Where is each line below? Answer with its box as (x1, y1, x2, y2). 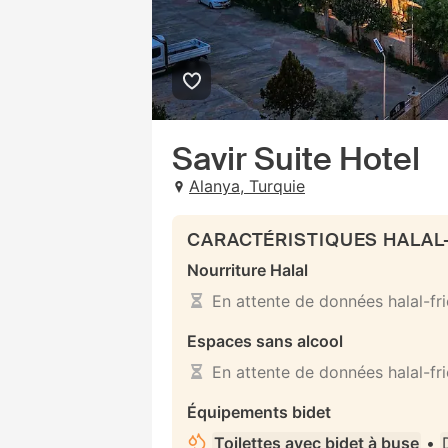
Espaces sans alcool (187, 331, 343, 351)
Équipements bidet (187, 402, 331, 422)
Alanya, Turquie (189, 176, 305, 196)
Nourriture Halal (187, 260, 308, 280)
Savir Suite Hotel (172, 138, 420, 180)
